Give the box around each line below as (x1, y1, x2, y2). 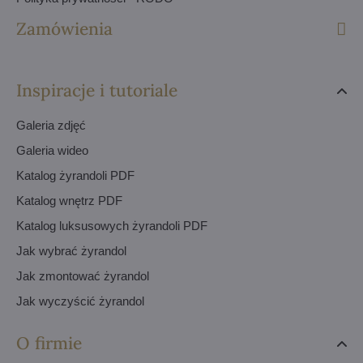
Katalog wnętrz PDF (16, 194, 122, 208)
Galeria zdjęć (16, 118, 86, 133)
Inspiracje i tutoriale (16, 79, 177, 102)
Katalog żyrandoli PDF (16, 169, 135, 183)
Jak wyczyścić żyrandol (16, 294, 144, 309)
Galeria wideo (16, 143, 88, 158)
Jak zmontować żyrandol (16, 269, 149, 284)
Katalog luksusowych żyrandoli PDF (16, 219, 207, 233)
